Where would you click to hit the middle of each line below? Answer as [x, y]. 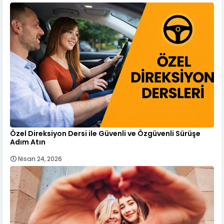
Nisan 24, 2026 [40, 159]
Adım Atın [28, 142]
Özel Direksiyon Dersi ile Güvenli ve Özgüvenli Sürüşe [105, 134]
